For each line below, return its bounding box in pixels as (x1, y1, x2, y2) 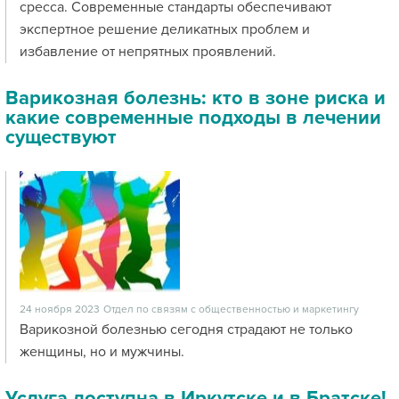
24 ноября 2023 (20, 303, 100, 316)
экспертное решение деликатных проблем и (20, 20, 310, 38)
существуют (5, 126, 117, 150)
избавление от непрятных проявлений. (20, 43, 283, 61)
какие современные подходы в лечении (5, 106, 381, 130)
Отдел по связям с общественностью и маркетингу (103, 303, 359, 316)
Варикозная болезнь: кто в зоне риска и (5, 86, 386, 110)
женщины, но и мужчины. (20, 343, 184, 361)
